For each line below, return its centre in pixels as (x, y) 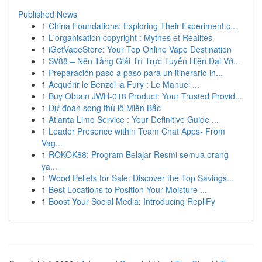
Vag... (52, 143)
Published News (48, 14)
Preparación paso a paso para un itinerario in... (136, 73)
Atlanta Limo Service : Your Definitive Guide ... (134, 119)
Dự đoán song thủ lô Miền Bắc (105, 108)
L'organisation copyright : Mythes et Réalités (130, 37)
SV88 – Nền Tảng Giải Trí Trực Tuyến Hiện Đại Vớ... (144, 61)
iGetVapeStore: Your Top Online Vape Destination (140, 49)
